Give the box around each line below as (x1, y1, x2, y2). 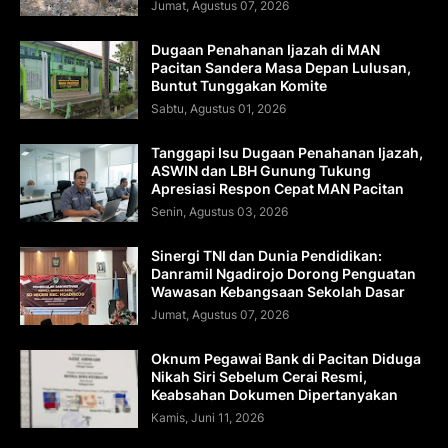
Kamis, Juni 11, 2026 (151, 409, 264, 425)
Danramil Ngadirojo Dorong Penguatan (151, 264, 416, 282)
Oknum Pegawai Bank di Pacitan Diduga (151, 349, 421, 367)
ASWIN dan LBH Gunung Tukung (151, 161, 371, 179)
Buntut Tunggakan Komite (151, 76, 327, 94)
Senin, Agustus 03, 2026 (151, 203, 288, 219)
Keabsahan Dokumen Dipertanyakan (151, 385, 398, 403)
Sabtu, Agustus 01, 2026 (151, 100, 286, 116)
